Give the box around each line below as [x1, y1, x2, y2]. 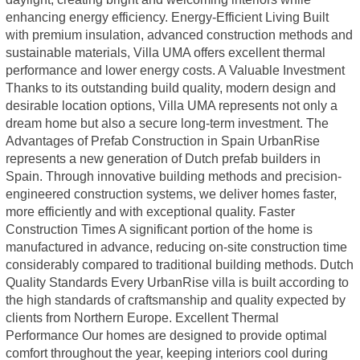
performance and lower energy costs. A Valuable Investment [5, 63, 345, 77]
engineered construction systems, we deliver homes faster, [5, 186, 337, 201]
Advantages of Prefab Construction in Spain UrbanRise [5, 133, 320, 148]
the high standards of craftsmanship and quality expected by [5, 292, 346, 307]
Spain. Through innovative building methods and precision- [5, 169, 342, 183]
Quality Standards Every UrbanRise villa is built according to [5, 275, 349, 289]
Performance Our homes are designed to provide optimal [5, 328, 327, 342]
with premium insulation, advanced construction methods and [5, 27, 353, 42]
